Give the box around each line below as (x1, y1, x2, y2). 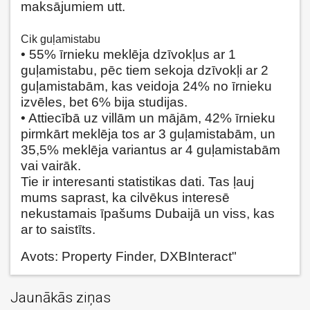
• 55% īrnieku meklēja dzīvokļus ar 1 (21, 46, 236, 62)
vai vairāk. (21, 158, 81, 173)
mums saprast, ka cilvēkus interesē (21, 190, 230, 205)
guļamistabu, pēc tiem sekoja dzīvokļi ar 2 (21, 62, 268, 77)
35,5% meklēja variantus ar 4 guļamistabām (21, 142, 280, 157)
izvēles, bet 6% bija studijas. (21, 94, 188, 109)
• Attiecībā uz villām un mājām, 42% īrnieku (21, 110, 275, 125)
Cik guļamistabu (21, 33, 100, 45)
